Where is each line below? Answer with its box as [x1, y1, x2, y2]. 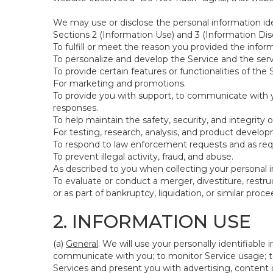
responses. [53, 102, 98, 113]
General [66, 238, 98, 249]
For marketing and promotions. [53, 78, 186, 89]
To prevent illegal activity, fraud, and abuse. [53, 151, 233, 162]
